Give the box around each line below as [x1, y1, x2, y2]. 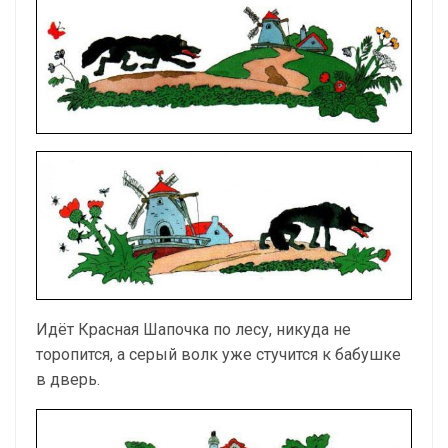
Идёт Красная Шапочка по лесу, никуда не [36, 320, 351, 340]
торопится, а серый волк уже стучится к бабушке [36, 345, 401, 365]
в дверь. [36, 370, 100, 390]
